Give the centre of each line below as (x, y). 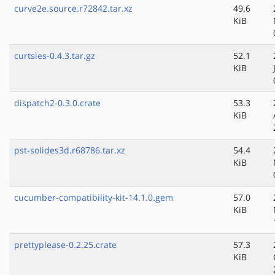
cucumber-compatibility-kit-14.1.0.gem (94, 198)
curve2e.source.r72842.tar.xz (73, 9)
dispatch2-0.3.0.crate (57, 103)
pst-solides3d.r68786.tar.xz (70, 150)
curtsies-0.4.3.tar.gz (55, 56)
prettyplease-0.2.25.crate (65, 245)
